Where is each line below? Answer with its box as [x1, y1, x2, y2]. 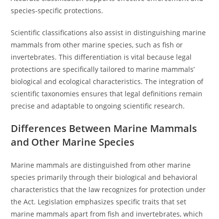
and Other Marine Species [11, 135, 135, 149]
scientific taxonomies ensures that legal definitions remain [11, 89, 203, 98]
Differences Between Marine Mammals [11, 122, 197, 135]
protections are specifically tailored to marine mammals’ [11, 65, 195, 74]
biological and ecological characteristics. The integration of [11, 77, 204, 86]
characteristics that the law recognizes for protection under [11, 185, 206, 194]
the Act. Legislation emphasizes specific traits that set [11, 197, 187, 206]
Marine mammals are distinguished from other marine [11, 160, 191, 170]
